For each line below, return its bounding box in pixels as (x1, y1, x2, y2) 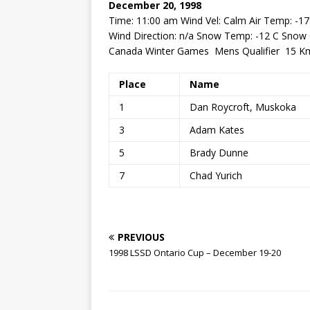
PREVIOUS (118, 230, 165, 244)
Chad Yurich (187, 169, 242, 182)
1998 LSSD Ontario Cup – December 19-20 (109, 246, 281, 259)
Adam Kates (187, 123, 244, 136)
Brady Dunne (187, 146, 248, 159)
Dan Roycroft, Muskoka (187, 100, 296, 113)
